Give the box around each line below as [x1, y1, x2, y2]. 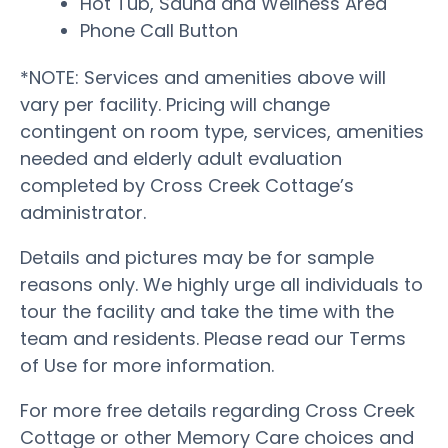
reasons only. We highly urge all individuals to [20, 271, 423, 297]
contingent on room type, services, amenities [20, 118, 424, 144]
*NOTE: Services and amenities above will [20, 64, 386, 90]
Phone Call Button [80, 17, 238, 43]
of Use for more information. [20, 352, 274, 378]
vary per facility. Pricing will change [20, 91, 330, 117]
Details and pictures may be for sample [20, 244, 374, 270]
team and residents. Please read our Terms [20, 325, 406, 351]
